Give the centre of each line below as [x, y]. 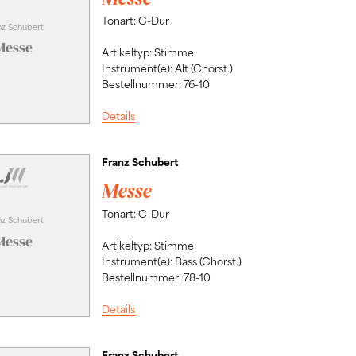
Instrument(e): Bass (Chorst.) [171, 261]
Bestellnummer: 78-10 [156, 277]
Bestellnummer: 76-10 [155, 83]
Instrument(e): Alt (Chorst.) [167, 68]
